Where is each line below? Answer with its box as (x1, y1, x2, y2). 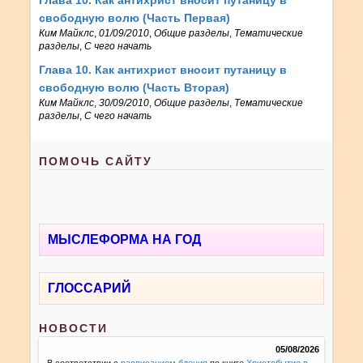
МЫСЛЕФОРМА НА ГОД (48, 232, 202, 246)
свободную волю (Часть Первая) (39, 11, 231, 24)
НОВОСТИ (39, 321, 109, 335)
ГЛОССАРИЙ (48, 280, 132, 295)
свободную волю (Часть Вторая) (39, 80, 230, 94)
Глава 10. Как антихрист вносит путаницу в (39, 62, 288, 76)
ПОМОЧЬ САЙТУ (39, 154, 153, 168)
